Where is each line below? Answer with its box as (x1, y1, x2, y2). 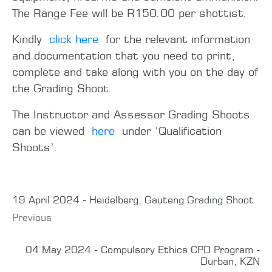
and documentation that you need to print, (12, 48, 235, 62)
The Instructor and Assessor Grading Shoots (12, 107, 250, 121)
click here (49, 32, 98, 46)
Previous (12, 211, 52, 223)
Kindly (12, 32, 49, 46)
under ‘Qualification (115, 123, 222, 137)
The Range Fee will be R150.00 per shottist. (12, 5, 247, 19)
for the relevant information (98, 32, 250, 46)
